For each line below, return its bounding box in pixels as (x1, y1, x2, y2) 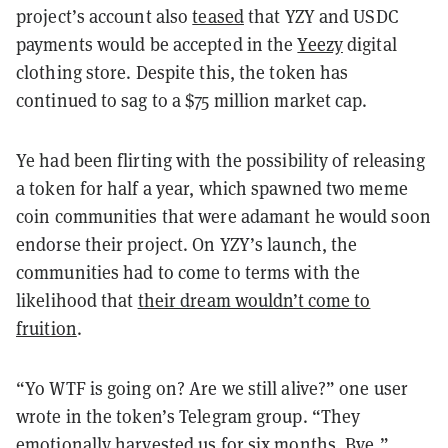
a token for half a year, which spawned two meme (16, 177, 408, 201)
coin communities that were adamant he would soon (16, 205, 431, 229)
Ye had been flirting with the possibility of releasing (16, 149, 426, 173)
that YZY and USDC (243, 5, 398, 29)
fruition (16, 317, 77, 341)
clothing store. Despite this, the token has (16, 61, 349, 85)
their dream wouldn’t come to (137, 289, 371, 313)
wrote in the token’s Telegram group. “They (16, 405, 361, 429)
